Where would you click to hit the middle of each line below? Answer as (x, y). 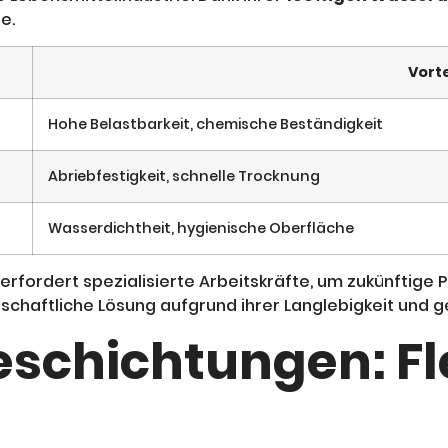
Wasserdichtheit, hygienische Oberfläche (201, 228)
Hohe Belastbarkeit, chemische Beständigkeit (215, 124)
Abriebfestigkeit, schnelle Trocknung (184, 176)
